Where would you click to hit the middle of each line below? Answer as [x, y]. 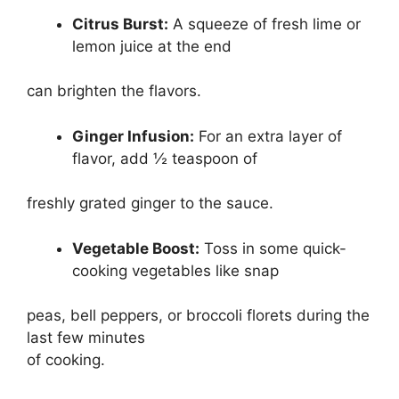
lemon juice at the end [152, 46]
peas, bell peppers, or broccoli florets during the [198, 316]
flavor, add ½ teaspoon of [165, 158]
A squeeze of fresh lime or [265, 24]
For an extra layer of [268, 136]
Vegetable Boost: [136, 248]
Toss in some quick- [273, 248]
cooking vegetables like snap [175, 270]
